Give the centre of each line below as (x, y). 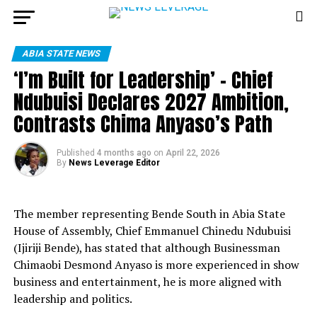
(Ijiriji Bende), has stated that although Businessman (146, 248)
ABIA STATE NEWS (61, 53)
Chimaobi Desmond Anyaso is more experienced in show (156, 265)
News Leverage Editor (114, 163)
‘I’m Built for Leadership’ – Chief (143, 80)
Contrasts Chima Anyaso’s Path (143, 123)
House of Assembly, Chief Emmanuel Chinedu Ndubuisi (152, 231)
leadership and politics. (73, 299)
